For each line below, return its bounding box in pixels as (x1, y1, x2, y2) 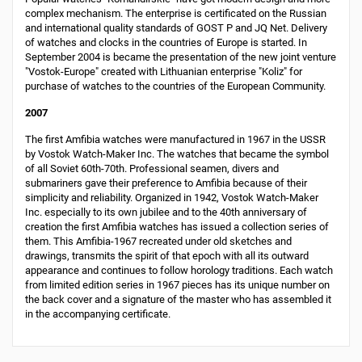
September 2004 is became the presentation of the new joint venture (25, 51, 336, 63)
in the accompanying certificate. (25, 308, 170, 320)
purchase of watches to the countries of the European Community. (25, 80, 326, 92)
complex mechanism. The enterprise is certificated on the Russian (25, 7, 326, 19)
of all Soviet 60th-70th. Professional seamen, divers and (25, 162, 279, 175)
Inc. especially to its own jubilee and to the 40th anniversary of (25, 206, 307, 218)
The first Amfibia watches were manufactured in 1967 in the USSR (25, 133, 326, 145)
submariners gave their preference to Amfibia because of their (25, 177, 307, 189)
